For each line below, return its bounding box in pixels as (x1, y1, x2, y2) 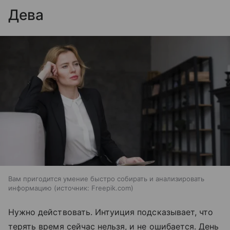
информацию (8, 183, 52, 192)
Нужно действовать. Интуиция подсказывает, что (8, 206, 214, 217)
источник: (56, 183, 89, 192)
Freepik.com (91, 183, 131, 192)
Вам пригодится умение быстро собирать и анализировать (8, 174, 204, 183)
